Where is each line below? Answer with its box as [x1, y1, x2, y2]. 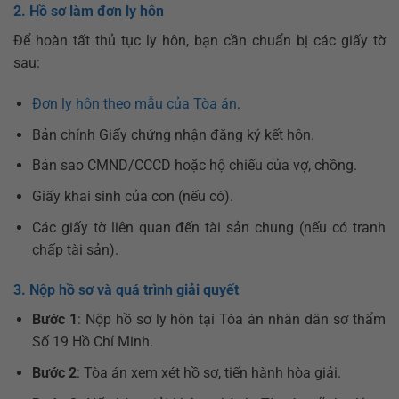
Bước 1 [31, 311, 77, 329]
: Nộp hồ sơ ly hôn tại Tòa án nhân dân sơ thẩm [77, 311, 387, 329]
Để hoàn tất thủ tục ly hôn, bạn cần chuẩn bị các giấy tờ [13, 32, 386, 50]
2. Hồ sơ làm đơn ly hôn [13, 3, 164, 20]
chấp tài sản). [31, 240, 118, 258]
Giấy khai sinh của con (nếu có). [31, 187, 233, 205]
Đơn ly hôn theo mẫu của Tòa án [31, 95, 237, 113]
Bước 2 [31, 363, 77, 381]
